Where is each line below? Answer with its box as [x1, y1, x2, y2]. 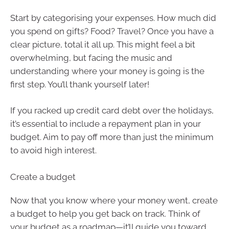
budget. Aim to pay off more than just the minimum [10, 132, 214, 143]
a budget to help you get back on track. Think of [10, 208, 200, 219]
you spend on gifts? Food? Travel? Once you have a [10, 26, 214, 36]
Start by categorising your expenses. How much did [10, 12, 216, 23]
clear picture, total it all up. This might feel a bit [10, 39, 195, 50]
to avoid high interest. [10, 145, 97, 156]
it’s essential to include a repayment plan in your [10, 119, 201, 129]
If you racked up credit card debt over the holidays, [10, 105, 214, 116]
